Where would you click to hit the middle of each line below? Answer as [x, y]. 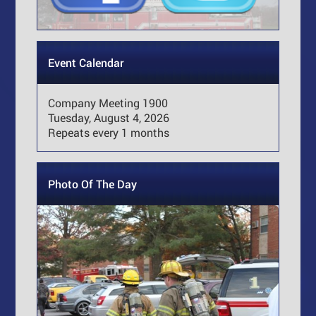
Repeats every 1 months [109, 132]
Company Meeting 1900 [108, 102]
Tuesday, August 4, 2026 [109, 117]
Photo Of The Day [93, 183]
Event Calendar [86, 62]
